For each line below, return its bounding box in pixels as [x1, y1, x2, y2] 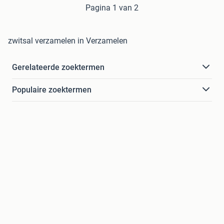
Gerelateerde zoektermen [12, 62, 104, 72]
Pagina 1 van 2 [85, 2, 138, 12]
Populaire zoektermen [12, 84, 91, 94]
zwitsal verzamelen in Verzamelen [8, 35, 127, 45]
